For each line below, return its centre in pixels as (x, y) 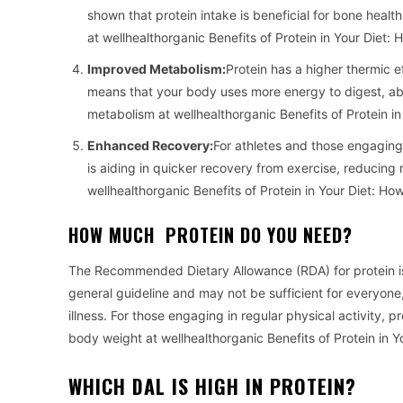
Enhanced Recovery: (150, 146)
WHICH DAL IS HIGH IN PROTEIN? (212, 386)
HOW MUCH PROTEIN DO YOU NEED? (210, 235)
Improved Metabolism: (157, 69)
